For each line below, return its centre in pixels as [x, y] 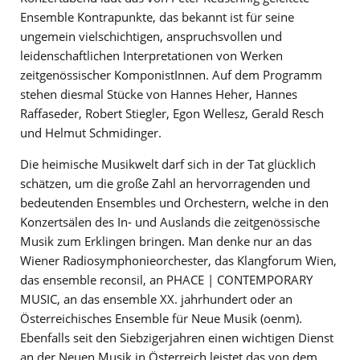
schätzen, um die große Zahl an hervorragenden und [165, 183]
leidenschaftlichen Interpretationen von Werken [151, 55]
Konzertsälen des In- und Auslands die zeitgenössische [170, 221]
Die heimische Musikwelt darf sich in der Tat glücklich [168, 164]
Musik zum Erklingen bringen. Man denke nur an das [166, 241]
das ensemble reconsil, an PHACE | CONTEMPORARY [166, 279]
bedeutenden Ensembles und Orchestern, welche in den [174, 202]
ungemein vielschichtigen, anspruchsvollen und [151, 36]
